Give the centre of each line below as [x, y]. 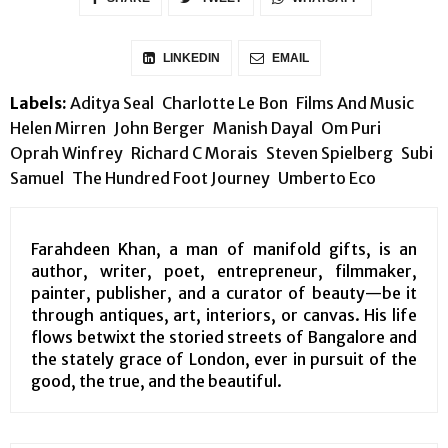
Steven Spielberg [329, 153]
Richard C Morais [194, 153]
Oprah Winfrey [66, 153]
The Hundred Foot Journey [171, 178]
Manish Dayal [263, 128]
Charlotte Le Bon [225, 103]
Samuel [37, 178]
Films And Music [355, 103]
